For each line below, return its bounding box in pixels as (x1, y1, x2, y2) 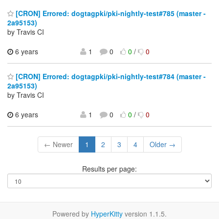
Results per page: (82, 164, 137, 174)
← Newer (44, 139, 73, 150)
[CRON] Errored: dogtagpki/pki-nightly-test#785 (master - (14, 8, 206, 18)
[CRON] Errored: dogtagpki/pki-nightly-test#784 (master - (14, 71, 206, 82)
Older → (149, 139, 175, 150)
